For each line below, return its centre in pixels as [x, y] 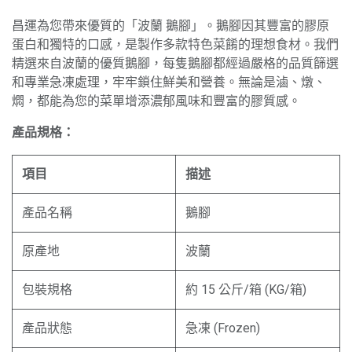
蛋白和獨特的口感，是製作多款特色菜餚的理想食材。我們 [175, 44]
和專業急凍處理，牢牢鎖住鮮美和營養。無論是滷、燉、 [169, 82]
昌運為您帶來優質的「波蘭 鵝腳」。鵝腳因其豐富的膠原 [170, 26]
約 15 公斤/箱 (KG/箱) [246, 290]
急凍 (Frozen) [223, 328]
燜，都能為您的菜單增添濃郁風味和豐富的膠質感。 [156, 101]
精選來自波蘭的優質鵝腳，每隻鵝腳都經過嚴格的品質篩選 [175, 63]
